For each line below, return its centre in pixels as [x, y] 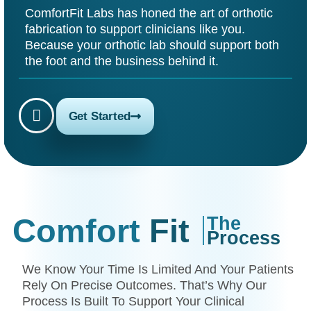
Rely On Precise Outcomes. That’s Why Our [145, 285]
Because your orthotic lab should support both [152, 44]
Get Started [99, 117]
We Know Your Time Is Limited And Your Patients [158, 269]
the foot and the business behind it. [121, 60]
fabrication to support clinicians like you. [135, 28]
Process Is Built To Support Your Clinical [134, 301]
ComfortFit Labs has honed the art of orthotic [149, 12]
